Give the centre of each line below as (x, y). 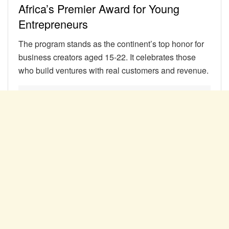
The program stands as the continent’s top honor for (111, 43)
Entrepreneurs (53, 24)
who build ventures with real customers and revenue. (113, 70)
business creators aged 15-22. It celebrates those (107, 57)
